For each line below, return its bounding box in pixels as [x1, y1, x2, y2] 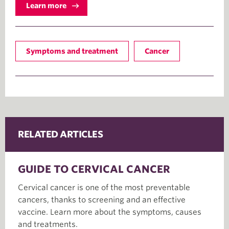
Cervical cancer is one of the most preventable [18, 182, 190, 192]
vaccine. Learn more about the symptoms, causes [18, 207, 201, 217]
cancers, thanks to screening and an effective [18, 195, 186, 204]
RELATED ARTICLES [18, 128, 103, 140]
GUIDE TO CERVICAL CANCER [18, 163, 170, 175]
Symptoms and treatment [26, 47, 118, 55]
